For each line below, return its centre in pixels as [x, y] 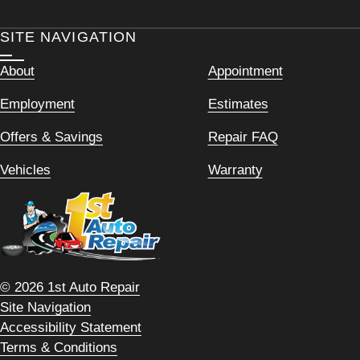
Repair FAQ [243, 136]
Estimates [238, 103]
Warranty [235, 169]
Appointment [245, 70]
